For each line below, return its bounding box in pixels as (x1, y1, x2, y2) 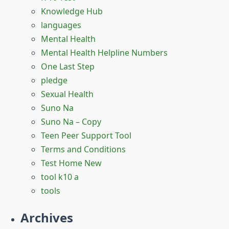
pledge (41, 74, 67, 86)
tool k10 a (41, 171, 79, 182)
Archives (20, 209, 73, 226)
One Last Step (41, 60, 95, 72)
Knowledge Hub (41, 5, 103, 17)
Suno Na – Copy (41, 116, 101, 127)
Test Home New (41, 157, 102, 169)
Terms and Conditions (41, 143, 126, 155)
